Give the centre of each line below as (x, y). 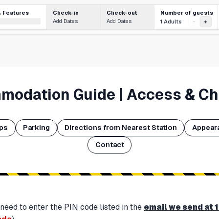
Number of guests (187, 12)
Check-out (122, 13)
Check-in (66, 13)
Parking (36, 128)
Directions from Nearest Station (121, 128)
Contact (109, 145)
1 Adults (171, 21)
